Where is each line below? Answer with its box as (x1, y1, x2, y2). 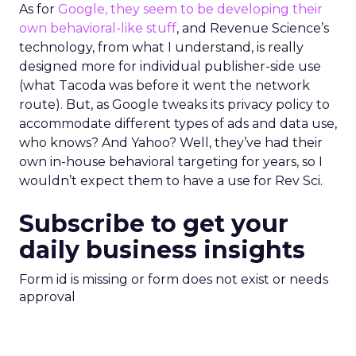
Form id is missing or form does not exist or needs (19, 272, 328, 287)
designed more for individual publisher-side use (19, 59, 321, 74)
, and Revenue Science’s (176, 21, 329, 36)
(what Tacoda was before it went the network (19, 78, 310, 93)
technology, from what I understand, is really (19, 40, 304, 55)
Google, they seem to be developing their (58, 2, 323, 17)
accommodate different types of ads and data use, (19, 116, 337, 131)
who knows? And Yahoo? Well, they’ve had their (19, 135, 323, 150)
